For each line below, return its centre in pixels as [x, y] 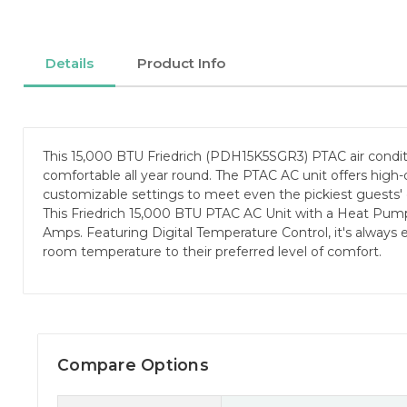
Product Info [181, 63]
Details [69, 63]
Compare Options [133, 365]
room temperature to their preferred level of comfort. [212, 252]
